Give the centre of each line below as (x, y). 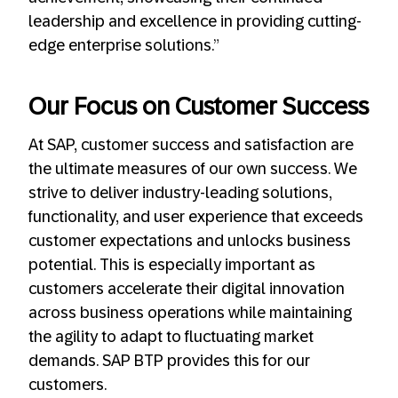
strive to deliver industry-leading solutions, (180, 193)
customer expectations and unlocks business (190, 241)
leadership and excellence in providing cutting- (195, 21)
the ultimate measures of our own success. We (193, 169)
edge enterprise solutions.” (124, 45)
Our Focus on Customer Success (199, 107)
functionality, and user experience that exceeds (196, 217)
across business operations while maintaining (190, 313)
